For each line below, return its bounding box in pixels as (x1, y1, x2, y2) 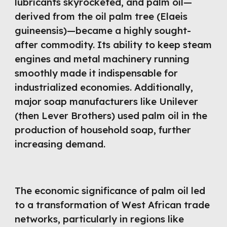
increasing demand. (15, 137, 106, 150)
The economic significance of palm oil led (15, 184, 206, 197)
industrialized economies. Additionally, (15, 81, 194, 93)
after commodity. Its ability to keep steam (15, 38, 212, 51)
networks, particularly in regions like (15, 213, 184, 225)
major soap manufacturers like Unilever (15, 95, 199, 107)
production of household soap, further (15, 123, 192, 136)
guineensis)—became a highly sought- (15, 24, 192, 36)
